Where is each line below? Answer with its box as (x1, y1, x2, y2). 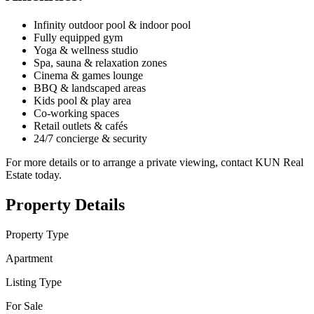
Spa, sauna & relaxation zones (34, 57, 167, 69)
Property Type (6, 228, 69, 241)
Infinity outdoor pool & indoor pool (34, 19, 191, 32)
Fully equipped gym (34, 32, 123, 44)
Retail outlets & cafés (34, 120, 128, 132)
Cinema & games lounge (34, 69, 143, 82)
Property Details (6, 196, 125, 214)
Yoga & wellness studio (34, 44, 138, 57)
